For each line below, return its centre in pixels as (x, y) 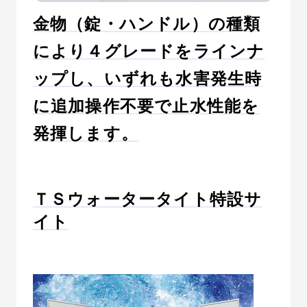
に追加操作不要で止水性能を (146, 106)
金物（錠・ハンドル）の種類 (147, 23)
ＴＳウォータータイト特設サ (147, 199)
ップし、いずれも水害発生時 (147, 78)
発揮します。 (85, 133)
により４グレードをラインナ (149, 51)
